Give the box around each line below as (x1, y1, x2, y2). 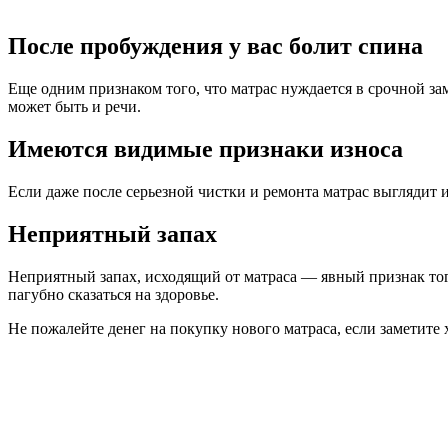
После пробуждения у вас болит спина (8, 33, 423, 60)
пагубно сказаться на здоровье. (8, 285, 219, 303)
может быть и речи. (8, 98, 141, 116)
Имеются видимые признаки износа (8, 136, 403, 163)
